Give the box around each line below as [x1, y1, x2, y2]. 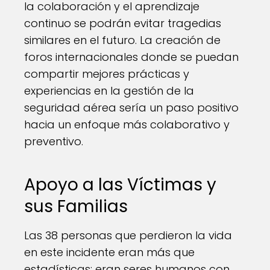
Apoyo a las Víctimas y [24, 173, 216, 196]
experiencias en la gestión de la [24, 83, 194, 98]
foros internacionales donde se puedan [24, 49, 239, 64]
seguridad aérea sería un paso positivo [24, 100, 239, 115]
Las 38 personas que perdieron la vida [24, 228, 232, 243]
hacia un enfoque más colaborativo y [24, 117, 230, 132]
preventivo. [24, 134, 83, 149]
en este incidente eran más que [24, 245, 195, 260]
